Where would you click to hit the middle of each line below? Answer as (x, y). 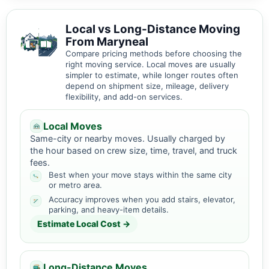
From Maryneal (107, 42)
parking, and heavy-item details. (109, 210)
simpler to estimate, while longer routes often (152, 75)
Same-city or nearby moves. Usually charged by (128, 139)
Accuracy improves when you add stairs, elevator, (142, 200)
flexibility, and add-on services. (124, 97)
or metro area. (75, 185)
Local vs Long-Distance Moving (153, 29)
